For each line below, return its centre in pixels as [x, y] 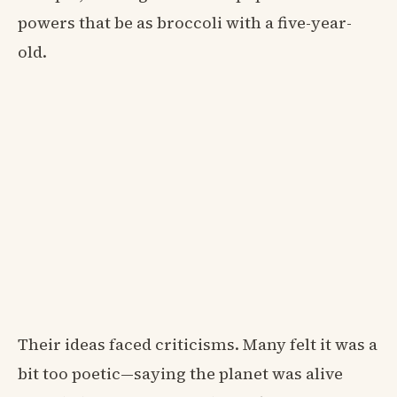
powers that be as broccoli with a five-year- [185, 23]
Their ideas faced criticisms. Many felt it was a [198, 345]
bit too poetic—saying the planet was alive [180, 374]
